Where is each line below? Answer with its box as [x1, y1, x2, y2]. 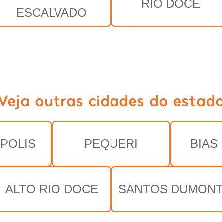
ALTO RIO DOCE [5, 182, 98, 196]
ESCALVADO [16, 5, 87, 19]
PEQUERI [84, 136, 138, 150]
